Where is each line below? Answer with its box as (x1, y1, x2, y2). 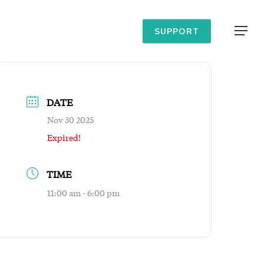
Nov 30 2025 (47, 114, 94, 126)
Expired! (47, 131, 81, 143)
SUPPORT (154, 25, 199, 37)
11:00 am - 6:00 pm (47, 187, 120, 199)
